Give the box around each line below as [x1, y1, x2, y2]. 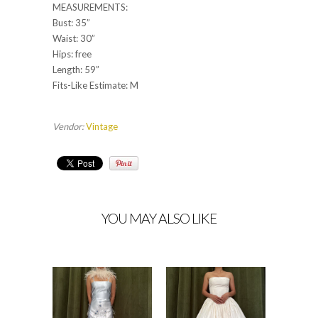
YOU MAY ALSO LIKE [102, 210, 216, 227]
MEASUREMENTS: [53, 1, 128, 13]
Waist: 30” [53, 33, 95, 45]
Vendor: [53, 121, 84, 133]
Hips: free [53, 48, 92, 60]
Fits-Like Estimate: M [53, 79, 138, 92]
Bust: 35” [53, 17, 90, 29]
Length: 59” [53, 64, 99, 76]
